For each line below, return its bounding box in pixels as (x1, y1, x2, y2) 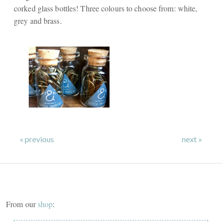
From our (6, 198, 38, 209)
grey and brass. (14, 15, 62, 26)
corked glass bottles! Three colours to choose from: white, (14, 3, 198, 14)
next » (182, 134, 202, 144)
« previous (20, 134, 54, 144)
